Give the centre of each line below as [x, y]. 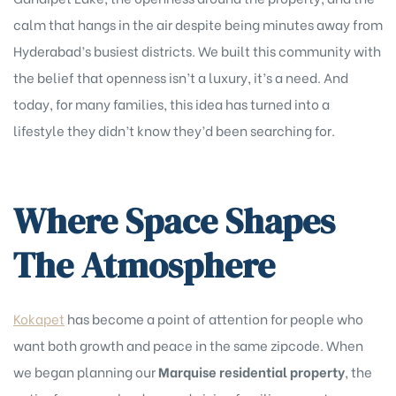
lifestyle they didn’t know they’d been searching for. [174, 130]
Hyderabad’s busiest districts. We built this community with [197, 51]
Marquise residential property [251, 371]
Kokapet [39, 318]
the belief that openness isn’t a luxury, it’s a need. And [181, 77]
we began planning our [86, 371]
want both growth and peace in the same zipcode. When [188, 344]
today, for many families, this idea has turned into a [171, 104]
